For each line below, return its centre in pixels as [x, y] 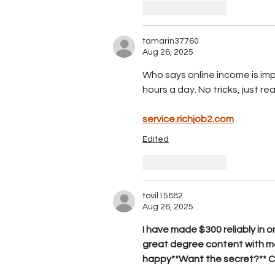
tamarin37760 [171, 41]
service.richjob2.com [188, 119]
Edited [156, 140]
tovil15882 [163, 196]
